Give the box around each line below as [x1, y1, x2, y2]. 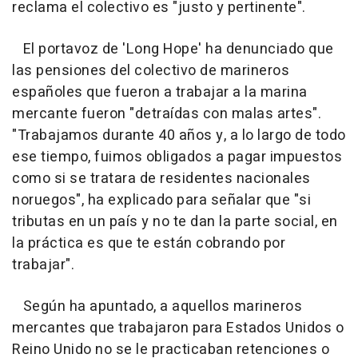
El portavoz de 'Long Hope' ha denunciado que [12, 38, 334, 60]
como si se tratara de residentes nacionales [12, 168, 311, 189]
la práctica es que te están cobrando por [12, 233, 285, 254]
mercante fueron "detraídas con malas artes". [12, 103, 321, 125]
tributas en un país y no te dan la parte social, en [12, 211, 338, 233]
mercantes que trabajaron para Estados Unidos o [12, 317, 344, 339]
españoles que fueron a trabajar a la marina [12, 82, 308, 103]
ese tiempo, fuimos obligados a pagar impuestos [12, 146, 342, 168]
